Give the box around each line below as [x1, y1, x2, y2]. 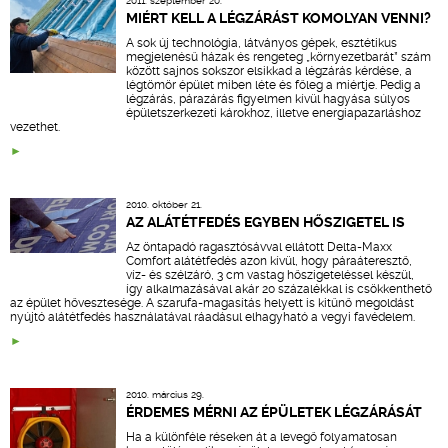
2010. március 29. [125, 388, 204, 400]
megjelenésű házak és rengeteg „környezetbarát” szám [125, 50, 431, 64]
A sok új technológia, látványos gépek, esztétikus [125, 36, 397, 50]
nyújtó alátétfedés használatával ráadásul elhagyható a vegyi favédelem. [10, 310, 415, 324]
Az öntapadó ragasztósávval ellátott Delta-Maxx [125, 240, 392, 254]
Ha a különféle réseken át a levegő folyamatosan [125, 430, 397, 444]
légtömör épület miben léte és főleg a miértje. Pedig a [125, 78, 421, 92]
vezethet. [10, 120, 60, 134]
